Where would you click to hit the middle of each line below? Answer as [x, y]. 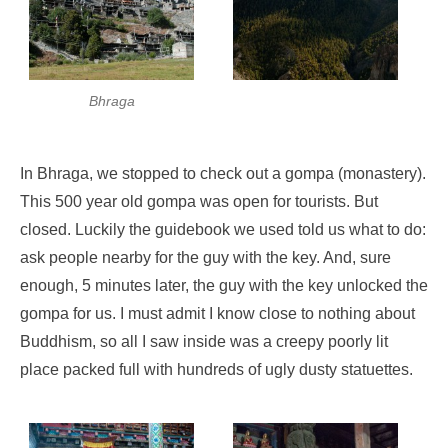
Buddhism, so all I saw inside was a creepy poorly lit [204, 342]
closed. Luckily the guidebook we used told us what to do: [223, 230]
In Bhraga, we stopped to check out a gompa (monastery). [223, 174]
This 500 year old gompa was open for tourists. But [199, 202]
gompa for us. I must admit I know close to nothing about [217, 314]
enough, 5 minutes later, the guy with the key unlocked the [224, 286]
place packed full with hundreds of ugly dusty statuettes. [216, 370]
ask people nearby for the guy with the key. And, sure [205, 258]
